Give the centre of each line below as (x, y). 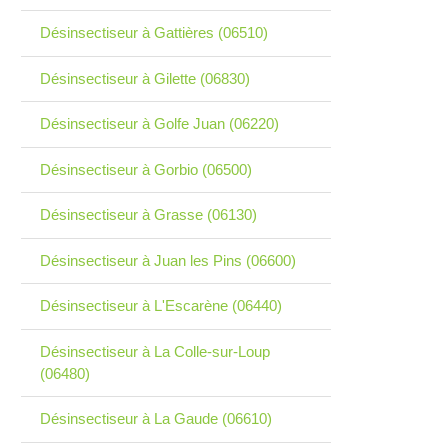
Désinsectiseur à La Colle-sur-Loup (154, 351)
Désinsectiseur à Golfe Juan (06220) (159, 124)
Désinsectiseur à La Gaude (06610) (155, 419)
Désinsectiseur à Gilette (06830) (144, 78)
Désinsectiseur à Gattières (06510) (153, 33)
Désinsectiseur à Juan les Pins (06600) (167, 260)
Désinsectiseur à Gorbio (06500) (145, 169)
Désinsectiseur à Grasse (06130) (148, 215)
